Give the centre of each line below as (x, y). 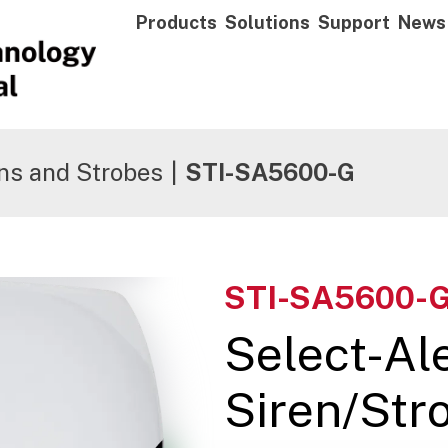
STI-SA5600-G (270, 172)
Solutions (267, 22)
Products (176, 22)
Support (354, 22)
